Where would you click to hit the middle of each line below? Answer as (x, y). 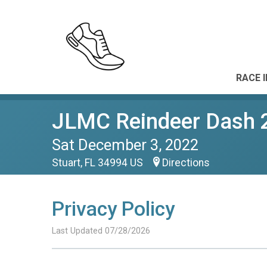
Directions (186, 163)
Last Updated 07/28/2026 (101, 231)
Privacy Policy (113, 209)
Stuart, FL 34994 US (99, 163)
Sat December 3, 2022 (125, 145)
